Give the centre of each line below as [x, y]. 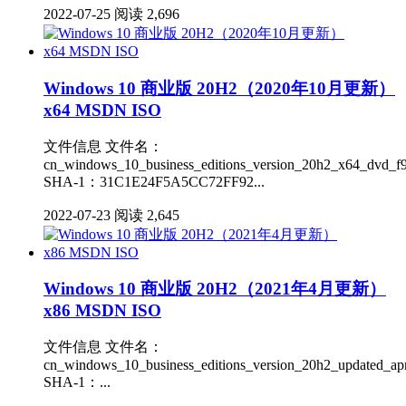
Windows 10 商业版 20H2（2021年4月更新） [215, 289]
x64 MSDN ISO [102, 110]
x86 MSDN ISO [102, 311]
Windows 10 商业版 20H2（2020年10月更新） [219, 88]
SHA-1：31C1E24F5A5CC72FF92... [154, 181]
